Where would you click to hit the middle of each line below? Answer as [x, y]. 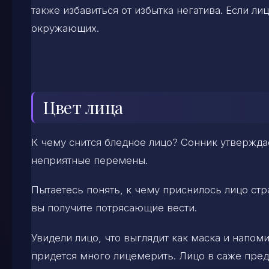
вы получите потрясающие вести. [114, 208]
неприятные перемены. [89, 161]
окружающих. [65, 28]
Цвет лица [83, 107]
